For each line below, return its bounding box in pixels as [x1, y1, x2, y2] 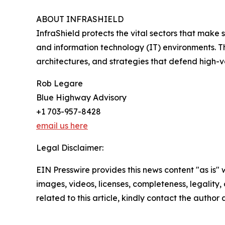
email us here [36, 121, 88, 131]
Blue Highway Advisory [36, 92, 127, 103]
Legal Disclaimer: [36, 143, 103, 153]
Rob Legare [36, 78, 83, 89]
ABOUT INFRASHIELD [36, 14, 124, 25]
